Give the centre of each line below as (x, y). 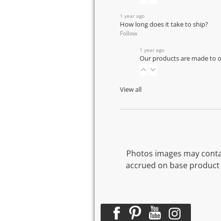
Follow (129, 33)
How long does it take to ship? (164, 24)
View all (131, 89)
